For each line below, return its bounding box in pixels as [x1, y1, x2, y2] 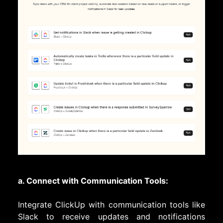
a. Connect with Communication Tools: [18, 176, 168, 186]
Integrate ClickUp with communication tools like [18, 200, 205, 210]
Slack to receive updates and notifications [18, 212, 205, 222]
